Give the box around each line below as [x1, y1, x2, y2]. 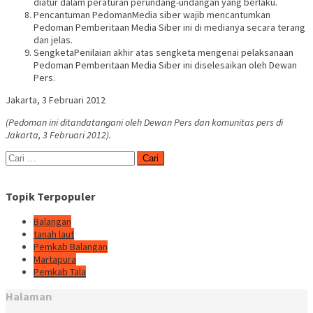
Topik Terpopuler [6, 189, 96, 204]
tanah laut [34, 227, 74, 240]
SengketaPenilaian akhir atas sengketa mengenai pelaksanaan [34, 46, 293, 59]
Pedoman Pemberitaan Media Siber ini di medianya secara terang [34, 21, 305, 34]
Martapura [34, 252, 76, 265]
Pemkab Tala [34, 265, 86, 278]
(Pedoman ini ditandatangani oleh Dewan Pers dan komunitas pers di [6, 116, 283, 129]
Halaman [6, 289, 52, 304]
